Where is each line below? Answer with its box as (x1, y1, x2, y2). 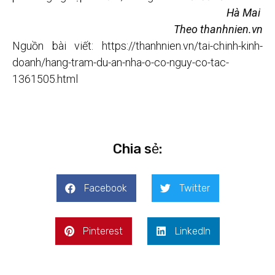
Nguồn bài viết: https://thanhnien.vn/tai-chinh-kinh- (12, 39, 263, 53)
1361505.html (12, 72, 78, 86)
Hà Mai (227, 6, 263, 20)
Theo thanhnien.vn (174, 23, 263, 36)
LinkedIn (175, 225, 211, 237)
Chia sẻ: (113, 141, 162, 158)
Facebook (83, 182, 127, 194)
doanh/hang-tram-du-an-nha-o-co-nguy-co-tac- (12, 56, 229, 69)
